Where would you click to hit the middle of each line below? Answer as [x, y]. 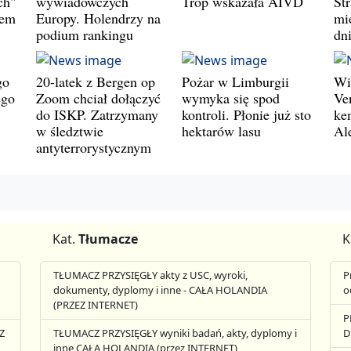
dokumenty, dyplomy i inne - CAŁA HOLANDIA [161, 290]
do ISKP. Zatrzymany [97, 114]
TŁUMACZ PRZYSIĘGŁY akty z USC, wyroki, [151, 275]
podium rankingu [85, 34]
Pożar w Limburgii [235, 81]
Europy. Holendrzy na [98, 18]
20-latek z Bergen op [96, 81]
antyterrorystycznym [94, 147]
